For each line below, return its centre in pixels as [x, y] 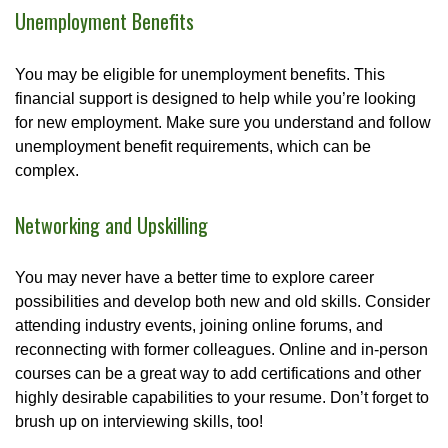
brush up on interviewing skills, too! [139, 422]
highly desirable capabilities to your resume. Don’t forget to [222, 398]
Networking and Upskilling [111, 224]
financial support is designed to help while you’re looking [215, 99]
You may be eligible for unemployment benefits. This [200, 75]
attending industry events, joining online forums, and [199, 326]
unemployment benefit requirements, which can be [193, 147]
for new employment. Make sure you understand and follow [223, 123]
